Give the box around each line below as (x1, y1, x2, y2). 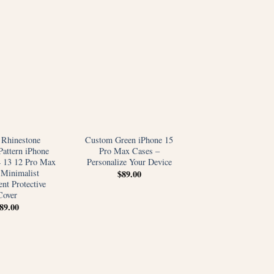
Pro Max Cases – (98, 145, 160, 157)
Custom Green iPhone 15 (85, 134, 173, 146)
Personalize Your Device (86, 156, 172, 168)
